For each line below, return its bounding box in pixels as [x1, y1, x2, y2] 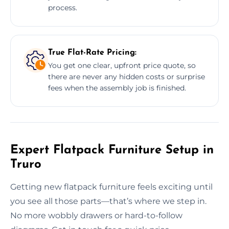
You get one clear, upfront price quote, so [48, 60, 196, 70]
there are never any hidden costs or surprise [48, 72, 205, 81]
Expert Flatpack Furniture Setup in [10, 144, 214, 156]
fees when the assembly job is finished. [48, 83, 186, 93]
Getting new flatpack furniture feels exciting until [10, 181, 213, 192]
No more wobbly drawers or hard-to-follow [10, 210, 182, 220]
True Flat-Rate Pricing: [48, 48, 136, 57]
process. [48, 3, 77, 12]
